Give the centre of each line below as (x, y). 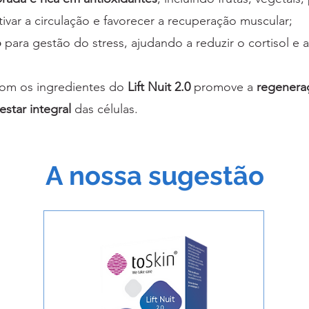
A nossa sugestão (154, 176)
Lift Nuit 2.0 (159, 87)
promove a (223, 87)
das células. (104, 109)
